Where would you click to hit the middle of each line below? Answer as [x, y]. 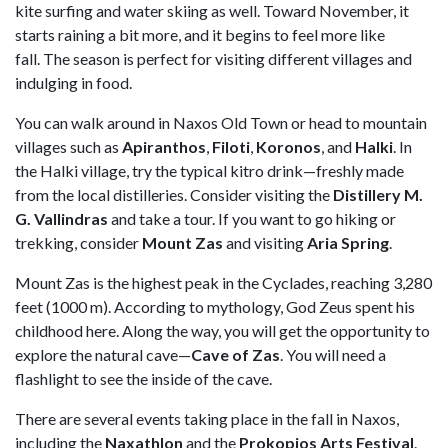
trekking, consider [78, 242]
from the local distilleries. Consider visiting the [174, 194]
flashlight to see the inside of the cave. [143, 378]
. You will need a [333, 354]
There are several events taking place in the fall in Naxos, [207, 418]
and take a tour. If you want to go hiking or [252, 218]
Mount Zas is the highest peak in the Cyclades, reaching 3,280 [223, 282]
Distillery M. [378, 194]
